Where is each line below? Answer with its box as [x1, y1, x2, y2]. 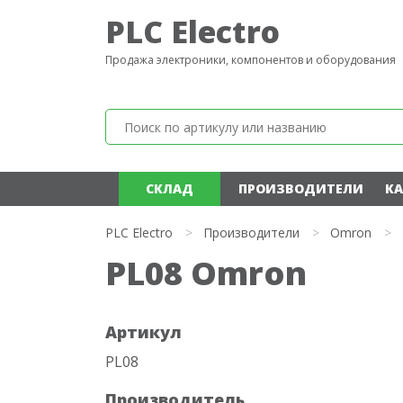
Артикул [105, 321, 182, 343]
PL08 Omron [105, 251, 307, 295]
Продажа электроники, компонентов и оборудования [105, 52, 396, 67]
